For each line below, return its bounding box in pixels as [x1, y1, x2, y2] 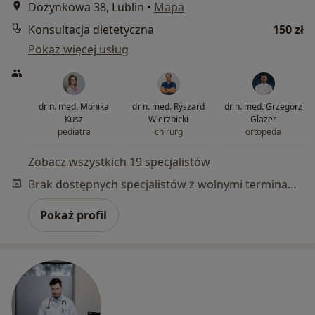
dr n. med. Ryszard [132, 100, 205, 112]
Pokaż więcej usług [28, 41, 129, 57]
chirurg [154, 125, 183, 138]
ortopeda [245, 125, 282, 138]
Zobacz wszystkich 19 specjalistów [28, 153, 210, 169]
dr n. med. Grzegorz [224, 100, 303, 112]
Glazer [250, 112, 277, 125]
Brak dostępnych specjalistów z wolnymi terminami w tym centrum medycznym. [288, 176, 297, 192]
